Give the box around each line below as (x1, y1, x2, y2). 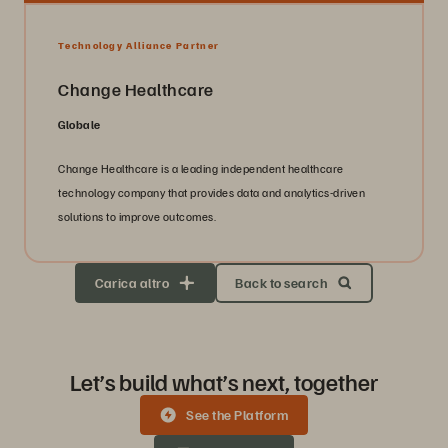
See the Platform (186, 405, 288, 423)
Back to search (235, 273, 327, 291)
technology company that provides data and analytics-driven (58, 184, 365, 200)
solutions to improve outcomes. (58, 208, 216, 224)
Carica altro (95, 273, 169, 291)
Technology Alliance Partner (58, 38, 220, 51)
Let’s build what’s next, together (70, 365, 378, 396)
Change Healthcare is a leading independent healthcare (58, 160, 344, 176)
